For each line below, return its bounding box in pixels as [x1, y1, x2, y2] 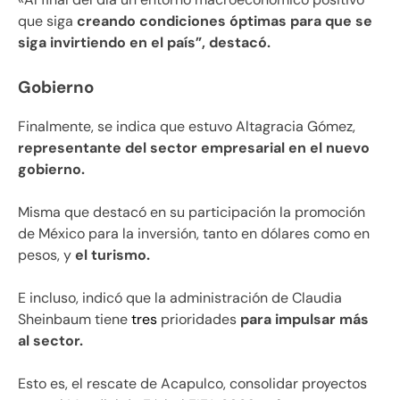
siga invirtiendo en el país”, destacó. [18, 32, 271, 52]
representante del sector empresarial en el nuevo [18, 138, 370, 158]
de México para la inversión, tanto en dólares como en [18, 224, 370, 244]
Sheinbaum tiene [18, 310, 128, 329]
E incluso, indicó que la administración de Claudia [18, 288, 342, 308]
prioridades [161, 310, 240, 329]
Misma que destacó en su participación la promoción [18, 203, 365, 222]
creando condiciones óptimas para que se [77, 11, 372, 30]
